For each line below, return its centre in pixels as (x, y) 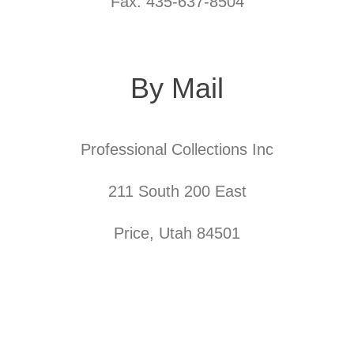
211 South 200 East (177, 191)
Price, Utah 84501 (177, 233)
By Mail (177, 88)
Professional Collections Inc (177, 149)
